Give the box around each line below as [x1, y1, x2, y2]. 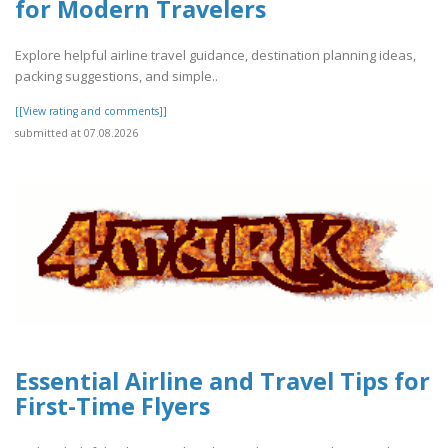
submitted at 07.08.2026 [15, 126, 138, 141]
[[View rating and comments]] [15, 104, 167, 119]
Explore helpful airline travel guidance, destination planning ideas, [15, 46, 416, 65]
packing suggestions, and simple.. [15, 67, 218, 86]
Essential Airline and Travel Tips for [15, 364, 430, 397]
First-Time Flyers [15, 389, 210, 422]
